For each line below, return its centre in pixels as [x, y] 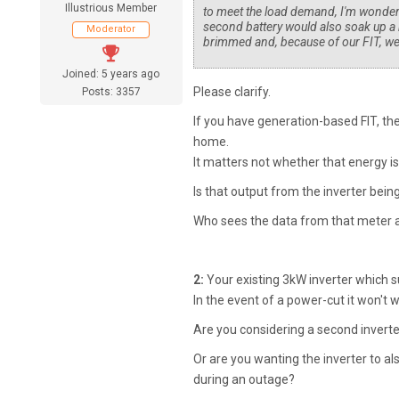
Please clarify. [232, 92]
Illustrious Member [111, 8]
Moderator [111, 29]
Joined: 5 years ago [111, 74]
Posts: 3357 [111, 92]
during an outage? [244, 380]
